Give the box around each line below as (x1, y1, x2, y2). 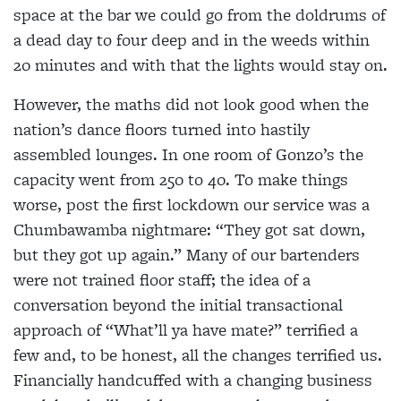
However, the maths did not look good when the (13, 92, 369, 117)
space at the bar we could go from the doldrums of (13, 3, 386, 28)
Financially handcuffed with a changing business (13, 368, 372, 393)
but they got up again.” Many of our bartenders (13, 243, 360, 268)
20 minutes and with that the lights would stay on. (13, 53, 388, 78)
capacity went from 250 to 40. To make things (13, 167, 348, 192)
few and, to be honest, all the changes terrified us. (13, 343, 382, 368)
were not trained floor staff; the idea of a (13, 268, 311, 293)
